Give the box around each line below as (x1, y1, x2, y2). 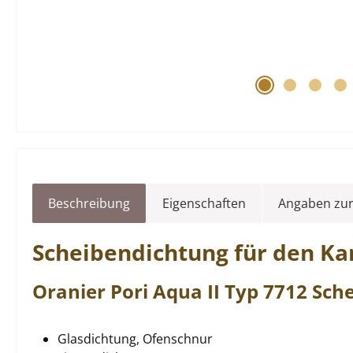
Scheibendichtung (32, 237, 234, 267)
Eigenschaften (162, 195, 246, 212)
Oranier (32, 278, 110, 304)
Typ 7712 (225, 278, 307, 304)
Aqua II (153, 278, 220, 304)
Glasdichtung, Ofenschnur (58, 330, 213, 347)
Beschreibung (48, 195, 130, 212)
